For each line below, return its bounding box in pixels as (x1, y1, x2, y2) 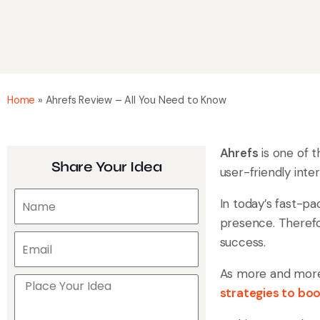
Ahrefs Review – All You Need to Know (45, 94, 226, 107)
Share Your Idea (51, 158, 161, 176)
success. (219, 234, 266, 251)
